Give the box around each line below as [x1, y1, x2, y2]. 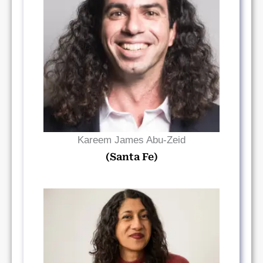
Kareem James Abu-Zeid [77, 134, 186, 146]
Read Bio [116, 39, 147, 49]
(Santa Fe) [105, 151, 158, 163]
